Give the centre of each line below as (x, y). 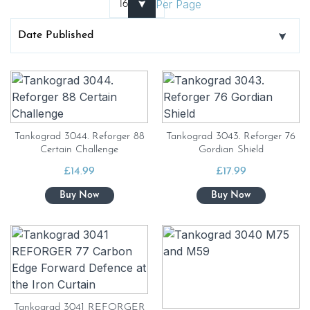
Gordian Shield (231, 150)
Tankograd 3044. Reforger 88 (79, 137)
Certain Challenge (79, 150)
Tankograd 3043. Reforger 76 (231, 137)
